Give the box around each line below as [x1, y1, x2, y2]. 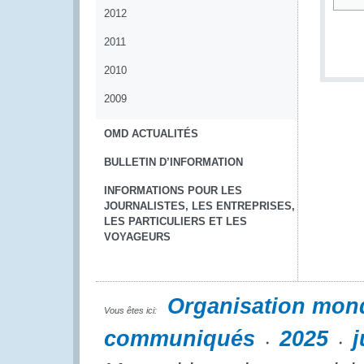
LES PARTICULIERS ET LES [104, 215, 247, 227]
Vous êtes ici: [104, 305, 157, 315]
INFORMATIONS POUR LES [104, 184, 242, 197]
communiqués [104, 327, 255, 351]
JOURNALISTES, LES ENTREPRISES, [104, 200, 295, 212]
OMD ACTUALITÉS [104, 128, 198, 140]
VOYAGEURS [104, 231, 171, 243]
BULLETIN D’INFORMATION [104, 156, 243, 168]
